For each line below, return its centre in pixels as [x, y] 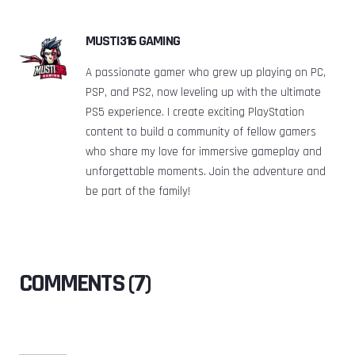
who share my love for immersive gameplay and [204, 151]
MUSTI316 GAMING [133, 40]
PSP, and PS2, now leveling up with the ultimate [203, 92]
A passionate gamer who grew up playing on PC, [206, 72]
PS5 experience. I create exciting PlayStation [195, 112]
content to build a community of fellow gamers [201, 132]
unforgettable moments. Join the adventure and [206, 171]
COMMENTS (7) [85, 283]
